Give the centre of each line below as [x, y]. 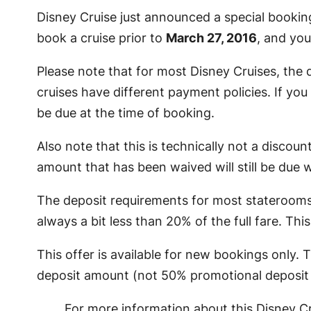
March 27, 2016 [211, 38]
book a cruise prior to [101, 38]
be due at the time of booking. [125, 113]
